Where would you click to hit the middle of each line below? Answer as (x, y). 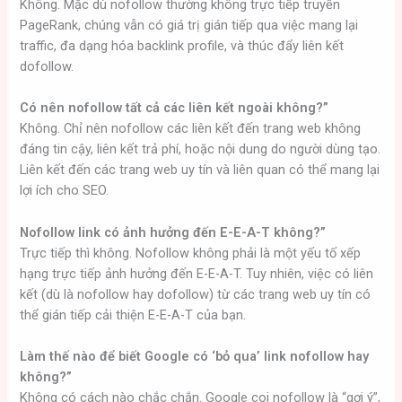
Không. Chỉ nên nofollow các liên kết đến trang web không (191, 129)
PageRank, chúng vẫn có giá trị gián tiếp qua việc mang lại (189, 25)
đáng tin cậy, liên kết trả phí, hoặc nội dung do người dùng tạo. (201, 149)
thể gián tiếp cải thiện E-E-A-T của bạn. (133, 315)
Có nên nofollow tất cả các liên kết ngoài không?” (175, 108)
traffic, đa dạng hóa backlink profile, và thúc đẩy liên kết (182, 45)
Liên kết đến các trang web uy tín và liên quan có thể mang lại (200, 170)
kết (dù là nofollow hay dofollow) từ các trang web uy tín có (196, 294)
